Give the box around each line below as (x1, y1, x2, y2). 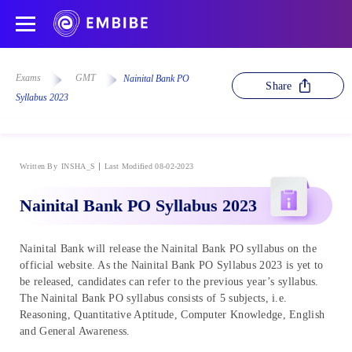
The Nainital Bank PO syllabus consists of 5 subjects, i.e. (20, 291, 288, 304)
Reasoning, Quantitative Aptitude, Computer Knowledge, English (20, 308, 325, 321)
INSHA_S (61, 161, 96, 170)
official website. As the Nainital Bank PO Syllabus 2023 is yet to (20, 258, 324, 271)
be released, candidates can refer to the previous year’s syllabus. (20, 275, 319, 288)
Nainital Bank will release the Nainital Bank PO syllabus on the (20, 242, 317, 255)
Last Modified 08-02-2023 (104, 161, 194, 170)
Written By (20, 161, 57, 170)
